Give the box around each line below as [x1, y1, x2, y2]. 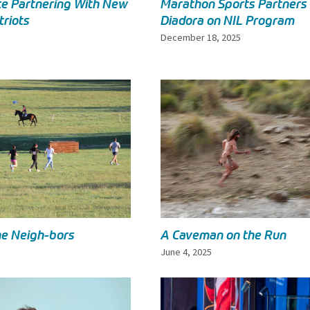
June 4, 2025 [161, 245, 212, 258]
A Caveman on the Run [161, 227, 287, 243]
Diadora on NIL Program [161, 13, 295, 29]
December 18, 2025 [161, 31, 241, 44]
